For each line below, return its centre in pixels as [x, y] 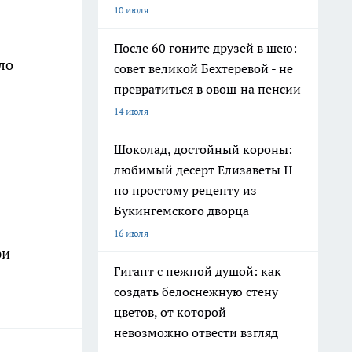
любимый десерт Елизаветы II [203, 170]
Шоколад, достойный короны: [203, 149]
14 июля [131, 111]
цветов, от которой [170, 312]
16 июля [131, 233]
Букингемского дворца [181, 211]
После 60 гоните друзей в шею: [205, 48]
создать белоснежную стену [196, 291]
